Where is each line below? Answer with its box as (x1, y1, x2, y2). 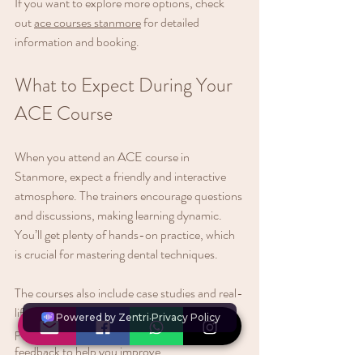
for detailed (141, 12, 202, 32)
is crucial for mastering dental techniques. (15, 244, 218, 263)
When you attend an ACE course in (15, 147, 192, 166)
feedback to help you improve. (15, 341, 164, 361)
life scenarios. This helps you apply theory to (15, 302, 233, 322)
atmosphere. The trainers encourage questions (15, 186, 245, 205)
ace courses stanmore (34, 12, 141, 32)
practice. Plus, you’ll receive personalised (15, 322, 217, 341)
